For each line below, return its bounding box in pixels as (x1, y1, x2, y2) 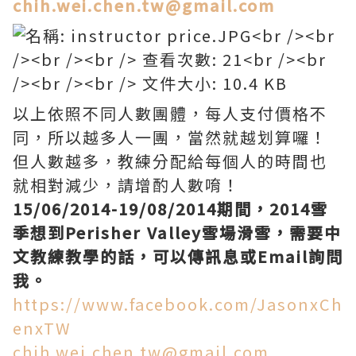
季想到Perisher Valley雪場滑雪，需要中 (13, 221, 342, 244)
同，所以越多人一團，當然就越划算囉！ (13, 126, 327, 149)
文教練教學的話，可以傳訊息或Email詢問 (13, 245, 343, 268)
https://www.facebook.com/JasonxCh (13, 292, 342, 315)
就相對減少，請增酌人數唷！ (13, 173, 240, 196)
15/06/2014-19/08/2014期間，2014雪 (13, 197, 328, 220)
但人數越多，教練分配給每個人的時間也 (13, 149, 327, 172)
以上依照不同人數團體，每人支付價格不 (13, 102, 327, 125)
